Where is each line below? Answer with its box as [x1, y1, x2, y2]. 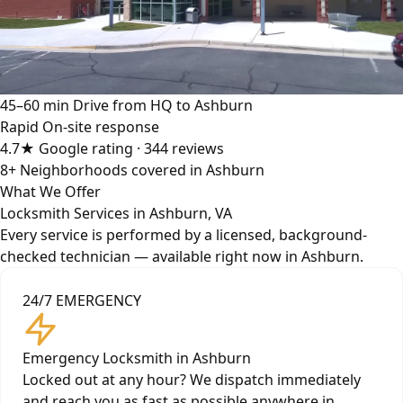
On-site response [42, 117, 159, 138]
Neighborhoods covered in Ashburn [20, 160, 264, 181]
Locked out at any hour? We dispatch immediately [22, 370, 361, 390]
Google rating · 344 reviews [39, 139, 224, 159]
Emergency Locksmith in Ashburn [22, 348, 251, 369]
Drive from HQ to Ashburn [73, 95, 253, 116]
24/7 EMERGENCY [22, 291, 141, 311]
